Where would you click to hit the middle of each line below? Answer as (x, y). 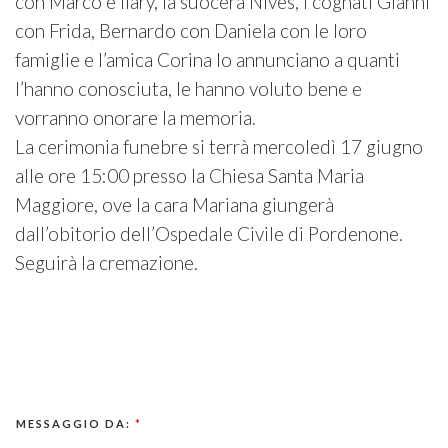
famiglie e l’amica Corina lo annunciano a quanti (207, 60)
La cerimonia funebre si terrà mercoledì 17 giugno (219, 147)
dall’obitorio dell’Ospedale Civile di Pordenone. (209, 234)
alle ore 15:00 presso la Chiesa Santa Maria (189, 176)
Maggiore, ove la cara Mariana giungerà (174, 205)
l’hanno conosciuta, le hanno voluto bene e (188, 89)
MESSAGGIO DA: (75, 424)
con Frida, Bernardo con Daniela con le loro (191, 31)
